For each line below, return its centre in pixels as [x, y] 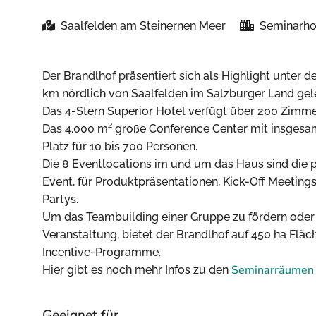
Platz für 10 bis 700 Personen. [120, 146]
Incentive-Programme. [103, 252]
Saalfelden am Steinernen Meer [143, 26]
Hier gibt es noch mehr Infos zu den [137, 270]
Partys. [60, 199]
